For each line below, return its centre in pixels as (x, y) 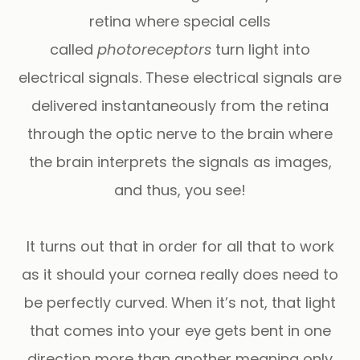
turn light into (261, 49)
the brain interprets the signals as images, (180, 162)
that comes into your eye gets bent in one (180, 330)
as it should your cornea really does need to (180, 274)
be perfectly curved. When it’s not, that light (180, 302)
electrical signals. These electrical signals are (180, 77)
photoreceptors (154, 49)
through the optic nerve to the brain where (180, 133)
